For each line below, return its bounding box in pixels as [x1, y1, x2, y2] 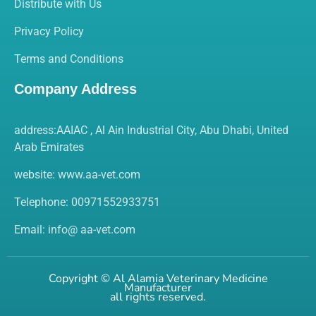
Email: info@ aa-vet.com [14, 222, 135, 236]
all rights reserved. [110, 288, 206, 305]
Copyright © [48, 270, 113, 286]
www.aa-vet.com [55, 167, 140, 181]
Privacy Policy [14, 24, 84, 38]
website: [14, 167, 55, 181]
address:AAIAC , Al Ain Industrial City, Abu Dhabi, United [14, 123, 288, 137]
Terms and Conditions [14, 51, 123, 66]
